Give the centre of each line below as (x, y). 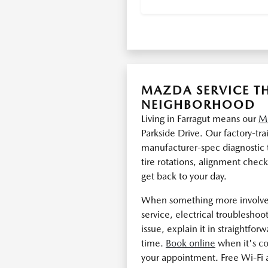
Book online (191, 243)
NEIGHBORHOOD (198, 105)
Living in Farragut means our (200, 119)
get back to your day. (184, 176)
